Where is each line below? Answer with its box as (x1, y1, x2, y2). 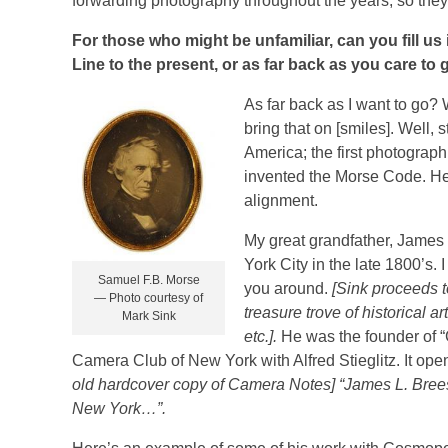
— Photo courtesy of (94, 291, 203, 306)
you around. (244, 279, 333, 297)
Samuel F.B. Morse (97, 273, 200, 288)
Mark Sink (121, 309, 176, 324)
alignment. (244, 191, 319, 209)
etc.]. (244, 327, 282, 345)
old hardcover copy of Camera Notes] (72, 375, 335, 393)
